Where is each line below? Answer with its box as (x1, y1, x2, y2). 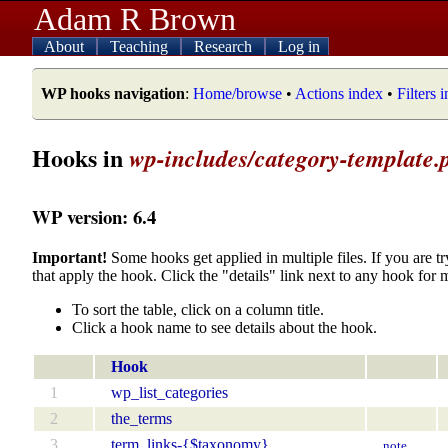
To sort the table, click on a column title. (72, 300, 324, 318)
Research (194, 38, 256, 55)
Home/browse (193, 85, 282, 102)
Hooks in (32, 139, 129, 175)
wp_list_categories (111, 383, 228, 401)
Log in (278, 38, 320, 55)
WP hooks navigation (41, 85, 185, 102)
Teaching (110, 38, 172, 55)
